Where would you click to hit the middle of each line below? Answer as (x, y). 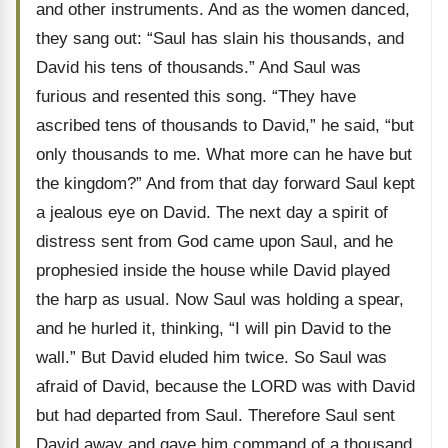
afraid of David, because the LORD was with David (225, 386)
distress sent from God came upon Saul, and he (214, 241)
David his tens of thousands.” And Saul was (198, 67)
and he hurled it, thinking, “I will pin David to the (213, 328)
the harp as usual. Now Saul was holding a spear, (220, 299)
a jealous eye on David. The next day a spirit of (212, 212)
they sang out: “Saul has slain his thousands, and (220, 38)
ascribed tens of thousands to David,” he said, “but (225, 125)
